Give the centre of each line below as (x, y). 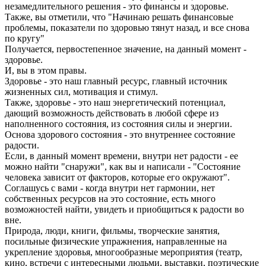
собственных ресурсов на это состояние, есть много (110, 199)
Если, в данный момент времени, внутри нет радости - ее (121, 156)
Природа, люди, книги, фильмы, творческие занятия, (112, 231)
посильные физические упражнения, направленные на (116, 242)
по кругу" (25, 39)
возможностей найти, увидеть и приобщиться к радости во (124, 210)
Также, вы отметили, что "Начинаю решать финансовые (119, 17)
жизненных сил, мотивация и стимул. (81, 92)
